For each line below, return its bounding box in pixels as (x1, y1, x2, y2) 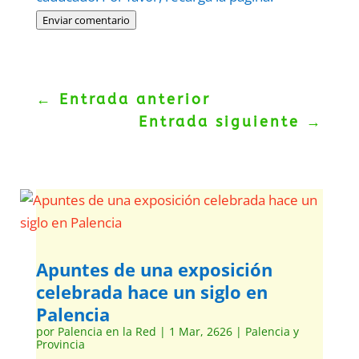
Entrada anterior (58, 91, 211, 108)
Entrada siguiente (139, 113, 301, 131)
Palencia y (244, 324, 299, 339)
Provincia (35, 337, 85, 352)
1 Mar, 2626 (168, 324, 232, 339)
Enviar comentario (42, 13, 130, 27)
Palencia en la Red (57, 324, 156, 339)
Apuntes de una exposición (35, 257, 272, 281)
